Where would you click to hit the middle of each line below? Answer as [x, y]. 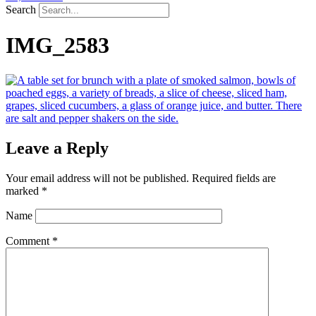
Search [21, 9]
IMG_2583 [57, 45]
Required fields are [234, 178]
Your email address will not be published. [97, 178]
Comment [29, 241]
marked [24, 190]
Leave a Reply [57, 148]
